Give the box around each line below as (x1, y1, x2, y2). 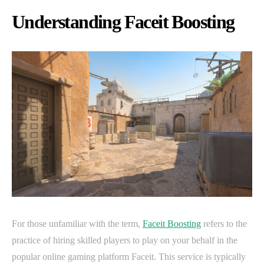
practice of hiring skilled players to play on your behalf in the (12, 235, 237, 245)
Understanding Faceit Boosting (12, 11, 235, 32)
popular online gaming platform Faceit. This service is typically (12, 251, 246, 262)
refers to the (201, 218, 247, 229)
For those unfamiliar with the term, (12, 218, 143, 229)
